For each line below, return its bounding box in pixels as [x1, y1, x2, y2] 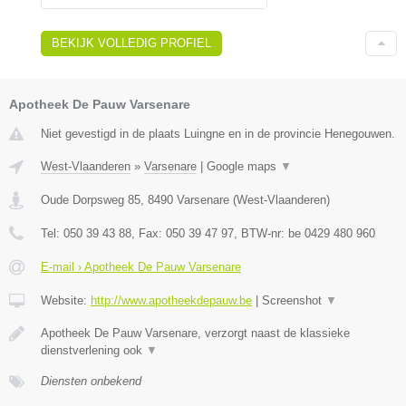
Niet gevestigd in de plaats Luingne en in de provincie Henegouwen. [41, 126, 395, 140]
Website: [41, 293, 91, 307]
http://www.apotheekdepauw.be [91, 293, 252, 307]
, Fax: [131, 226, 166, 240]
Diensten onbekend [41, 373, 141, 388]
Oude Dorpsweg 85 [41, 192, 140, 207]
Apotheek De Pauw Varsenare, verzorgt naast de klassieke [41, 325, 350, 340]
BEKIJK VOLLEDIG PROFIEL [52, 35, 211, 50]
